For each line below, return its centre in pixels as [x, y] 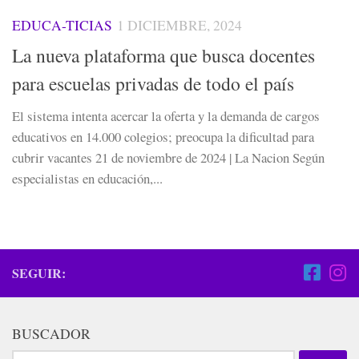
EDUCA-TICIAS [62, 26]
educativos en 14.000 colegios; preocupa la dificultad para [163, 137]
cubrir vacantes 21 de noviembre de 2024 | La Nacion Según [168, 158]
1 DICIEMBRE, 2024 [179, 26]
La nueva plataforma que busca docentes [163, 56]
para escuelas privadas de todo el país [153, 84]
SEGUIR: [39, 273]
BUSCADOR [51, 334]
